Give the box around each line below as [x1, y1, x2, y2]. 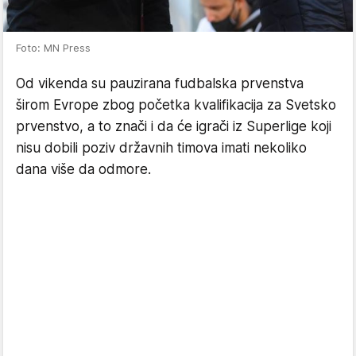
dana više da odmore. [16, 161, 151, 177]
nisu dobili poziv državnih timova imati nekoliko [16, 140, 307, 156]
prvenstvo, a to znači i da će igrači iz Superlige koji [16, 118, 331, 134]
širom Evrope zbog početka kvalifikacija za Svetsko [16, 97, 336, 113]
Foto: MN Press [16, 41, 91, 54]
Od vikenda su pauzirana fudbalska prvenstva [16, 75, 304, 91]
